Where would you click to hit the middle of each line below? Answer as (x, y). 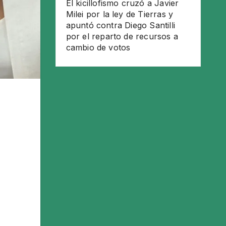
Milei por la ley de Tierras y (120, 14)
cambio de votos (98, 47)
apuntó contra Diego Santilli (121, 25)
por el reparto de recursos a (122, 36)
